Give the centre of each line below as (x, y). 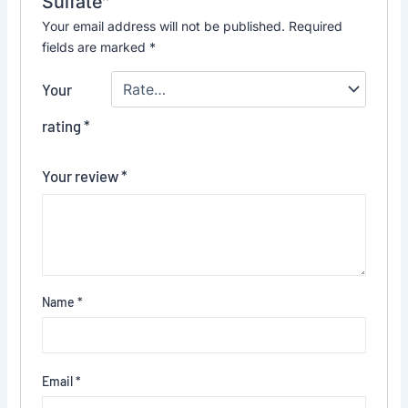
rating (62, 126)
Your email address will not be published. (163, 26)
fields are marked (95, 47)
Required (315, 26)
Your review (81, 176)
